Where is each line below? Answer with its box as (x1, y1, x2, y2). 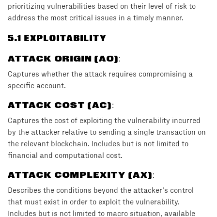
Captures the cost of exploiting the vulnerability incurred (8, 117, 201, 124)
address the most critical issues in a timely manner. (8, 14, 184, 22)
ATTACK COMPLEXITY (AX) (8, 170, 153, 180)
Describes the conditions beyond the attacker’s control (8, 186, 194, 194)
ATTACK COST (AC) (8, 100, 112, 110)
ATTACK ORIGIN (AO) (8, 54, 119, 63)
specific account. (8, 82, 66, 90)
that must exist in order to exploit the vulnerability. (8, 198, 180, 206)
